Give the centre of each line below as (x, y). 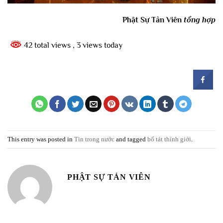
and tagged (131, 139)
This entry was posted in (41, 139)
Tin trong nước (94, 139)
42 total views (47, 45)
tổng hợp (200, 20)
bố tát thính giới (169, 139)
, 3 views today (98, 45)
